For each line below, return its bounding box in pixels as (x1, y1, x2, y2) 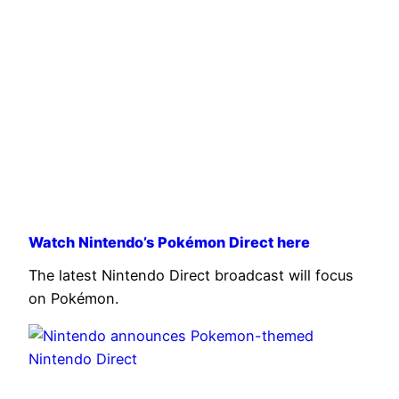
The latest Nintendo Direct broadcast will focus (28, 265, 354, 284)
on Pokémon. (28, 289, 118, 307)
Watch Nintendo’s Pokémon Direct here (28, 233, 310, 252)
